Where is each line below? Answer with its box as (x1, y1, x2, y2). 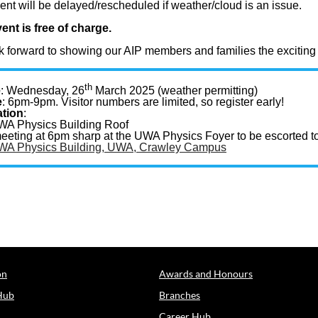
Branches (159, 289, 200, 301)
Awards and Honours (159, 268, 253, 280)
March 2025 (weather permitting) (92, 84, 258, 97)
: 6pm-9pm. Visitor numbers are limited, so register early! (2, 96, 284, 109)
